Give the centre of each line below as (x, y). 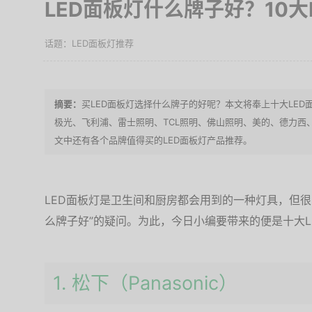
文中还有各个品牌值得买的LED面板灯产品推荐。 (153, 140)
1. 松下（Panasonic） (145, 283)
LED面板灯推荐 (103, 43)
